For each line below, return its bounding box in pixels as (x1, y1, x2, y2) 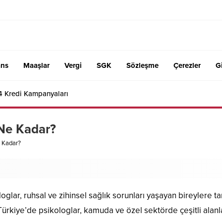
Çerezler (173, 60, 201, 70)
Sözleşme (126, 60, 159, 70)
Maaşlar (23, 60, 50, 70)
